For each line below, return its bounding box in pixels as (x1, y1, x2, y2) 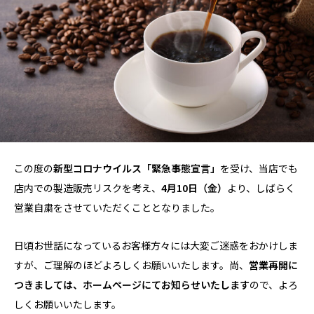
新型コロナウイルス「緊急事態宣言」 (53, 161, 220, 175)
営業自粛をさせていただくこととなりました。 (14, 200, 220, 214)
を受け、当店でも (220, 161, 298, 175)
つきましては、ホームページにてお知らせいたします (14, 277, 250, 292)
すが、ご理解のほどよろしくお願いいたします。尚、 (14, 257, 249, 272)
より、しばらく (227, 180, 295, 195)
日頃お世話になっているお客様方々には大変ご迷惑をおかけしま (14, 238, 298, 252)
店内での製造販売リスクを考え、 (14, 180, 161, 195)
